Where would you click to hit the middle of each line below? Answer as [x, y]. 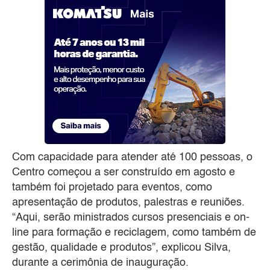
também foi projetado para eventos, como [112, 188]
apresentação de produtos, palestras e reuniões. [128, 203]
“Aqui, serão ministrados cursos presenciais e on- [131, 218]
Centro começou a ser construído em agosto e [124, 173]
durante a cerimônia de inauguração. [100, 263]
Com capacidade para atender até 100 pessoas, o [132, 158]
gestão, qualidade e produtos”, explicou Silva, [121, 248]
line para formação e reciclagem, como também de [134, 233]
